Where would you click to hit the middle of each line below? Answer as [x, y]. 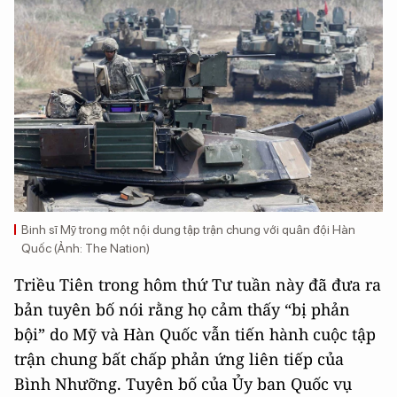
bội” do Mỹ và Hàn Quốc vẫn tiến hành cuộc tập [195, 335]
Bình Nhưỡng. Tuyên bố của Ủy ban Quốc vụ [183, 384]
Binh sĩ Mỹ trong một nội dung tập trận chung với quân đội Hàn [188, 230]
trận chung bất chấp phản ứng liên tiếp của [179, 359]
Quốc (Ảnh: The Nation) [86, 249]
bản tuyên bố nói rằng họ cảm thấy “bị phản [182, 310]
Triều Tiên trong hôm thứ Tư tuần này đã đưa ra [198, 285]
